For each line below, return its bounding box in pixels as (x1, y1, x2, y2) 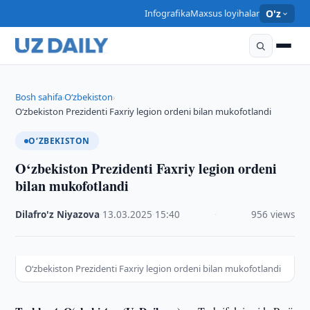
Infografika (144, 7, 190, 19)
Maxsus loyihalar (190, 7, 259, 19)
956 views (250, 208, 295, 221)
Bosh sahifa (15, 91, 63, 103)
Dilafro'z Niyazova (15, 208, 100, 221)
